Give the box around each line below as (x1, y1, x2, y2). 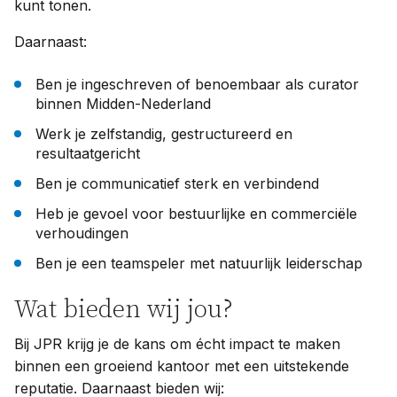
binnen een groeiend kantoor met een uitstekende (14, 356, 349, 375)
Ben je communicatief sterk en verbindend (35, 174, 319, 192)
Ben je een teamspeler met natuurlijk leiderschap (35, 253, 362, 272)
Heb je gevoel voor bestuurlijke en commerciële (35, 204, 357, 222)
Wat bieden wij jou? (14, 293, 233, 325)
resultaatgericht (35, 144, 140, 162)
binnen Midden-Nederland (35, 94, 211, 113)
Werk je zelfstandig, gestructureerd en (35, 124, 292, 143)
